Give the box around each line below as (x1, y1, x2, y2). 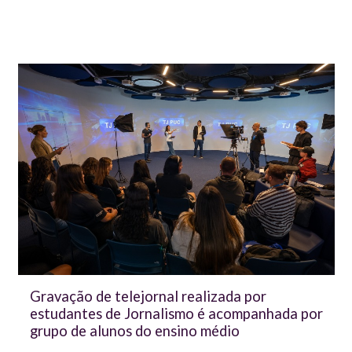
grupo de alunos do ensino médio (29, 321, 240, 339)
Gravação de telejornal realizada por (29, 287, 266, 305)
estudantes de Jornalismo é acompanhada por (29, 304, 323, 322)
